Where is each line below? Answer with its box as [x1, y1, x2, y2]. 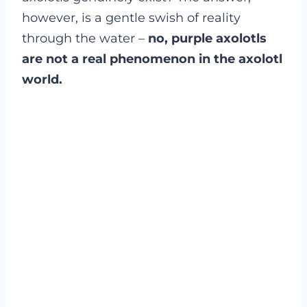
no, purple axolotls [148, 31, 267, 46]
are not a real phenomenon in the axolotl [22, 51, 282, 66]
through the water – [22, 31, 148, 46]
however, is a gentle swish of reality [22, 10, 241, 25]
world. [22, 72, 66, 87]
